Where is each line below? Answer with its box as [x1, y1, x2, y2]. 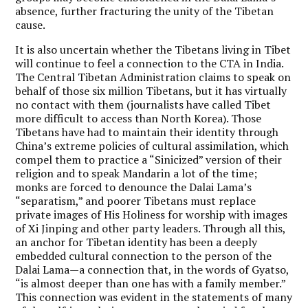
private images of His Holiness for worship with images [15, 206, 288, 222]
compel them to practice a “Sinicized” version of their [15, 151, 283, 167]
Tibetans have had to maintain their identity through [15, 124, 279, 140]
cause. [15, 16, 46, 32]
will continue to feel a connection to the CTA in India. [15, 55, 284, 71]
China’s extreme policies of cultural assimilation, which [15, 137, 289, 153]
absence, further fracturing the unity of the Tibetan [15, 3, 274, 19]
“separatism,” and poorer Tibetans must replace [15, 192, 256, 208]
